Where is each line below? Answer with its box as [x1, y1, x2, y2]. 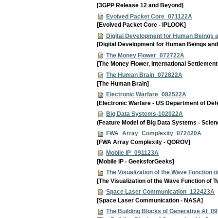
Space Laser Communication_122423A [106, 188, 215, 196]
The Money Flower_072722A [106, 52, 185, 59]
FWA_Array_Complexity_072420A [106, 129, 202, 137]
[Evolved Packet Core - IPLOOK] [97, 21, 186, 29]
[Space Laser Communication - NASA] [97, 197, 203, 204]
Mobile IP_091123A [106, 149, 159, 156]
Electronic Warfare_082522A [106, 91, 187, 98]
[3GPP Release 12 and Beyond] [97, 2, 184, 9]
